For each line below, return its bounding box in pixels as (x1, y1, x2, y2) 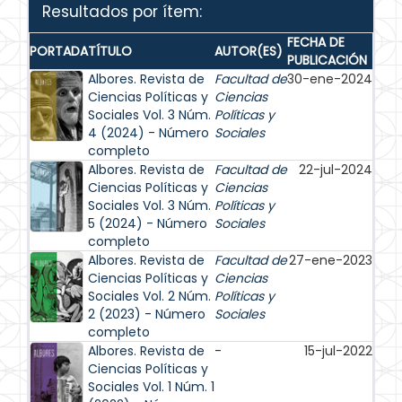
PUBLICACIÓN (287, 51, 367, 69)
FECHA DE (287, 33, 345, 51)
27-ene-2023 (289, 251, 372, 269)
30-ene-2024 (287, 70, 372, 88)
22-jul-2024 (299, 161, 372, 179)
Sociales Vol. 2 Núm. (88, 287, 211, 305)
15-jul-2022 (304, 342, 372, 360)
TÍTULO (88, 42, 132, 60)
